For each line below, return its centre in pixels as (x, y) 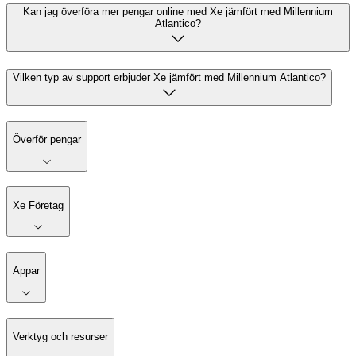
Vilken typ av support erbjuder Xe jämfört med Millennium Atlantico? (169, 77)
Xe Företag (38, 205)
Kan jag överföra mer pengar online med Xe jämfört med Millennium (178, 12)
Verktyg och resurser (60, 337)
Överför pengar (47, 139)
